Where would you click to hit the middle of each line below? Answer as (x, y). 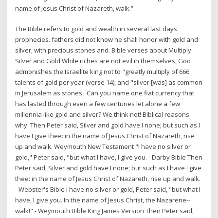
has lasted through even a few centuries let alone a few (98, 104)
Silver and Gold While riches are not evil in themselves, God (103, 61)
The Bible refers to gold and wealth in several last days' (97, 29)
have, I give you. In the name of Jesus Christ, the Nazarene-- (103, 200)
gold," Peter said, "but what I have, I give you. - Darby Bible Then (109, 157)
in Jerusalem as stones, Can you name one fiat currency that (105, 93)
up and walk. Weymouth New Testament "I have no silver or (103, 147)
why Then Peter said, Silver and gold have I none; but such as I (108, 125)
